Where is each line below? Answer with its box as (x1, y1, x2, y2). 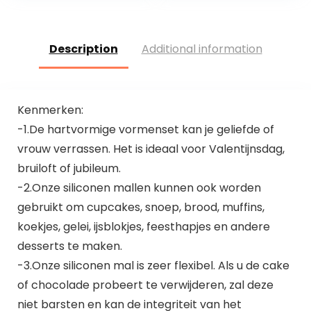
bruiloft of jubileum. (17, 160, 121, 176)
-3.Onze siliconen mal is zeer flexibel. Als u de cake (17, 257, 289, 274)
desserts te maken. (17, 237, 122, 254)
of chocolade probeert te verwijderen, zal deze (17, 276, 274, 293)
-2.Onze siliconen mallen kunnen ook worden (17, 179, 261, 196)
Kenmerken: (17, 101, 83, 118)
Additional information (141, 41, 262, 58)
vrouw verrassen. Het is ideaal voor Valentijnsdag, (17, 140, 285, 157)
